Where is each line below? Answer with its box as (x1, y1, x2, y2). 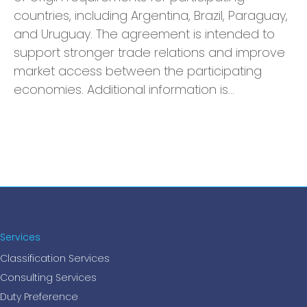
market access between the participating (14, 62, 262, 79)
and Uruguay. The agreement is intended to (14, 25, 275, 42)
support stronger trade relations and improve (14, 44, 285, 61)
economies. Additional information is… (14, 81, 234, 98)
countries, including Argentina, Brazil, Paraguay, (14, 7, 288, 24)
